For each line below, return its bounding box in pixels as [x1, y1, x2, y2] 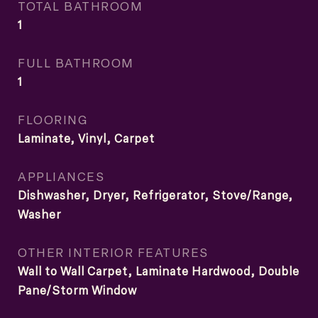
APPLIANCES [18, 168, 104, 185]
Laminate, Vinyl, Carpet [18, 131, 155, 146]
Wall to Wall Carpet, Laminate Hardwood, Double [18, 263, 300, 279]
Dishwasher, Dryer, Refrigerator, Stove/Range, [18, 187, 293, 203]
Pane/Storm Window [18, 283, 137, 298]
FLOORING [18, 111, 87, 128]
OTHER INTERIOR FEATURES [18, 243, 209, 261]
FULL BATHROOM [18, 54, 134, 71]
